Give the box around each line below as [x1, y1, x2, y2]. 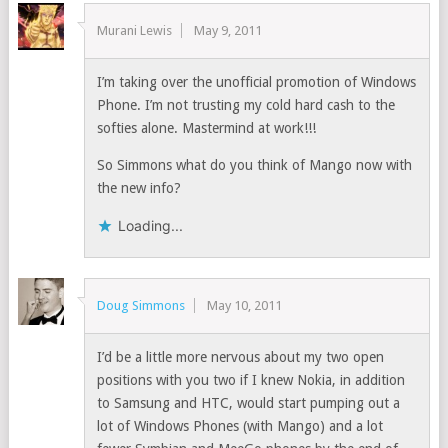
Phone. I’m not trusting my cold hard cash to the [97, 97, 396, 113]
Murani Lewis [97, 23, 173, 38]
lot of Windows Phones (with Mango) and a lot [97, 418, 384, 434]
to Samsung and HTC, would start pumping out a [97, 395, 401, 411]
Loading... [118, 217, 184, 234]
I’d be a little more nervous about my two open [97, 349, 385, 365]
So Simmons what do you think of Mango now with [97, 157, 413, 173]
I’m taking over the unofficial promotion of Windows [97, 74, 417, 90]
